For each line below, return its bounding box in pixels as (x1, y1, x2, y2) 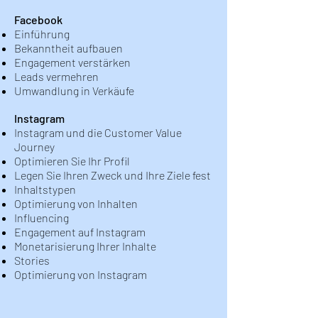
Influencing (14, 211, 69, 224)
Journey (14, 140, 55, 153)
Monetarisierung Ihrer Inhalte (14, 239, 156, 253)
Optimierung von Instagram (14, 268, 147, 281)
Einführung (14, 27, 70, 40)
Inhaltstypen (14, 182, 76, 196)
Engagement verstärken (14, 55, 131, 69)
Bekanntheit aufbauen (14, 41, 123, 55)
